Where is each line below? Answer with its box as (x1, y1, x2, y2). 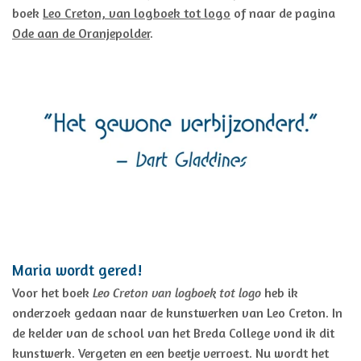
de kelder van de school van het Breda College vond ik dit (12, 325, 334, 342)
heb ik (261, 284, 298, 301)
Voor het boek (12, 284, 89, 301)
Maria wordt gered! (12, 261, 142, 280)
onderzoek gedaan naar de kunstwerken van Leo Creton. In (12, 305, 342, 322)
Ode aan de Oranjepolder (12, 25, 150, 42)
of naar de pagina (230, 5, 335, 22)
